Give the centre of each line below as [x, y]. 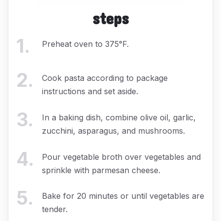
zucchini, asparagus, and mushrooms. [113, 130]
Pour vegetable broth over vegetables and [121, 157]
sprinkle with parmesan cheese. [101, 170]
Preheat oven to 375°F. [85, 44]
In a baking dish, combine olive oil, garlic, [119, 117]
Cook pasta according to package [105, 78]
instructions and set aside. [90, 92]
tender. [55, 209]
